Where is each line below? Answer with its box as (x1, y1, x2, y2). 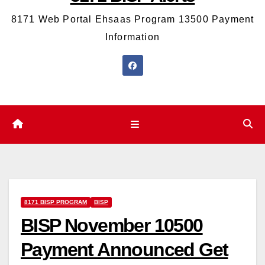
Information (105, 32, 160, 43)
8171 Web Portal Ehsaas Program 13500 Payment (11, 14, 254, 25)
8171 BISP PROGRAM (24, 198, 87, 205)
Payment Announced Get (21, 238, 228, 260)
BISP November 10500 (21, 214, 203, 236)
